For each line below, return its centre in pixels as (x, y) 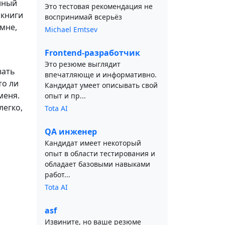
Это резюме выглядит (83, 64)
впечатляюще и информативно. (101, 75)
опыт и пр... (65, 96)
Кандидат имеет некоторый (93, 143)
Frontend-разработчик (92, 53)
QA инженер (71, 132)
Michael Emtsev (71, 29)
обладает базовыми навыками (97, 164)
